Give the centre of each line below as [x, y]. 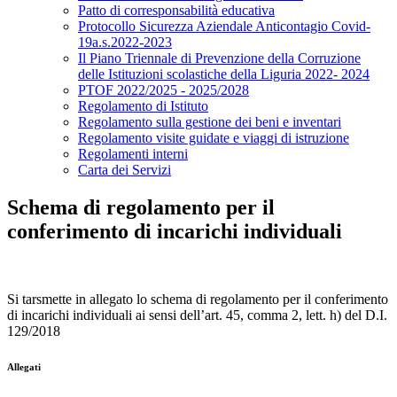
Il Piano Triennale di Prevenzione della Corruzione [219, 58]
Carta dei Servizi [125, 170]
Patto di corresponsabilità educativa [176, 11]
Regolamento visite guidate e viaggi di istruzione [214, 138]
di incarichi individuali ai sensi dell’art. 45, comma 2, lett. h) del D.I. [197, 315]
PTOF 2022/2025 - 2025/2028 [163, 90]
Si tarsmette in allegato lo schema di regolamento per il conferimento [198, 300]
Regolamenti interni [133, 154]
